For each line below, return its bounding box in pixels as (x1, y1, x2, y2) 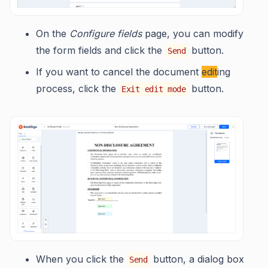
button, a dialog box (150, 252, 244, 265)
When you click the (36, 252, 127, 265)
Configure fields (69, 28, 142, 40)
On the (36, 28, 69, 40)
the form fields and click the (36, 44, 165, 57)
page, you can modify (142, 28, 243, 40)
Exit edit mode (121, 84, 186, 95)
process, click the (36, 83, 119, 95)
